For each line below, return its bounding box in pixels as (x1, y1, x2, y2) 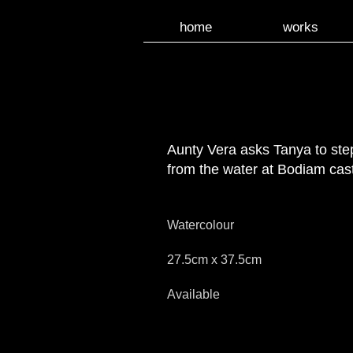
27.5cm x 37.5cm (167, 253, 262, 266)
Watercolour (167, 218, 234, 232)
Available (167, 288, 220, 301)
